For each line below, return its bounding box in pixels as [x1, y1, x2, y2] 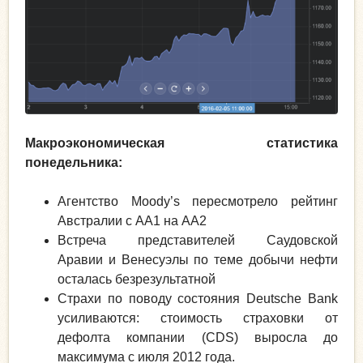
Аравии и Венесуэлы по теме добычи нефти [58, 252, 338, 267]
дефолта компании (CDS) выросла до [58, 330, 338, 344]
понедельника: [25, 155, 122, 169]
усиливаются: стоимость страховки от [58, 310, 338, 325]
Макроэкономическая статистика [25, 135, 338, 150]
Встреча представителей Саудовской [58, 233, 338, 247]
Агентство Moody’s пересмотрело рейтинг [58, 194, 338, 208]
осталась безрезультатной [58, 271, 216, 286]
